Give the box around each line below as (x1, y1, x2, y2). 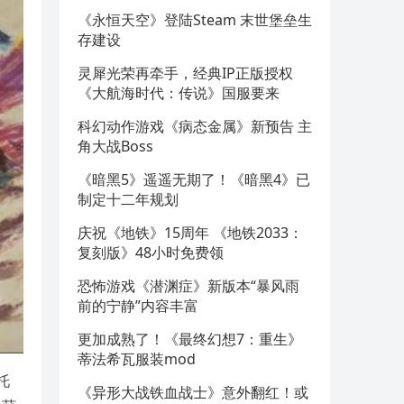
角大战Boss (78, 136, 153, 156)
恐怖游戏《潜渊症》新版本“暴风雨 (78, 276, 299, 296)
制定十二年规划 (78, 189, 179, 209)
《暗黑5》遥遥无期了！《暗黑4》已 (78, 170, 310, 189)
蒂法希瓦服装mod (78, 349, 196, 369)
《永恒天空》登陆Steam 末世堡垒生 (78, 10, 312, 30)
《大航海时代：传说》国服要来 (78, 83, 280, 103)
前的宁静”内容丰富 (78, 296, 198, 316)
